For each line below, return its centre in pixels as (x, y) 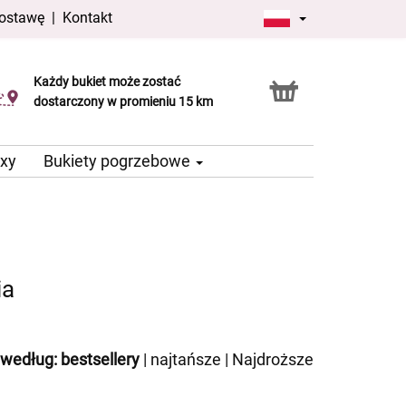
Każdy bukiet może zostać (107, 82)
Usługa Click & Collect (83, 92)
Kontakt (88, 18)
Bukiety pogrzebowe (119, 161)
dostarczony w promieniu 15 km (124, 102)
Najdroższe (273, 360)
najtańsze (186, 360)
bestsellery (100, 360)
